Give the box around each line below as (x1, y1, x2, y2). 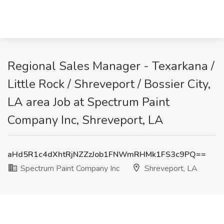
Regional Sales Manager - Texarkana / (7, 58, 214, 74)
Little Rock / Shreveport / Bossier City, (7, 76, 210, 92)
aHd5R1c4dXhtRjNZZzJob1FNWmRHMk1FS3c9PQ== (7, 149, 206, 160)
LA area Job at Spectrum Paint (7, 94, 169, 110)
